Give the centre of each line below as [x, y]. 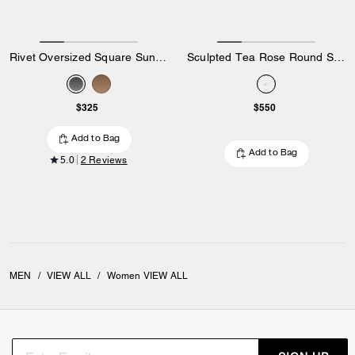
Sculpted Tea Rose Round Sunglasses [339, 57]
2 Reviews [104, 160]
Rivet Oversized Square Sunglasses [161, 57]
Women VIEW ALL [147, 275]
